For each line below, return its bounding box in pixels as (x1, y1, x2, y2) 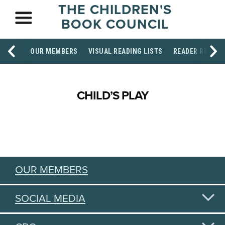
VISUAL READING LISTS (88, 47, 163, 55)
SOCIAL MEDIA (15, 192, 85, 205)
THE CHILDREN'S (58, 2, 172, 18)
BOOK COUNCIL (61, 16, 169, 33)
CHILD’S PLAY (77, 88, 148, 103)
